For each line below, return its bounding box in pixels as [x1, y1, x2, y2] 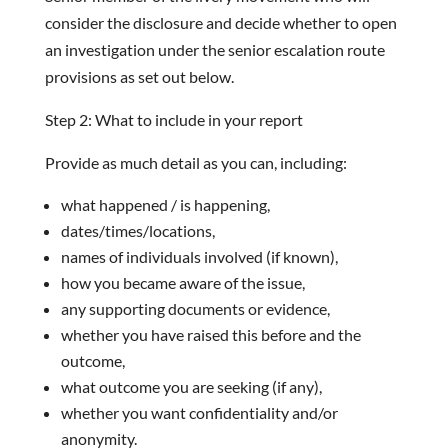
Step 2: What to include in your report [44, 110, 303, 129]
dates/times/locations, [60, 221, 215, 240]
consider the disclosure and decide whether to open [44, 13, 397, 32]
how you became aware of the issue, [60, 273, 305, 292]
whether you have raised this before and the [60, 325, 361, 344]
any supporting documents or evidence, [60, 299, 330, 318]
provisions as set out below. [44, 67, 234, 86]
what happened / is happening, [60, 195, 270, 214]
